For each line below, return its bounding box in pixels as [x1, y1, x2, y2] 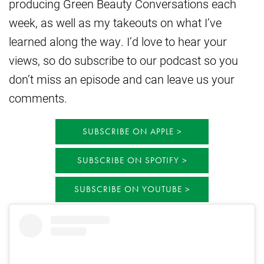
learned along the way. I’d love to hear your [9, 34, 227, 49]
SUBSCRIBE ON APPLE [82, 126, 174, 138]
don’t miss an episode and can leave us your [9, 71, 235, 87]
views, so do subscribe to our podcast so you [9, 52, 238, 68]
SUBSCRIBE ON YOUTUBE [74, 183, 182, 196]
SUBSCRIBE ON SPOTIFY [77, 154, 179, 167]
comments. [9, 90, 67, 106]
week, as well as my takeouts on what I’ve [9, 15, 222, 31]
